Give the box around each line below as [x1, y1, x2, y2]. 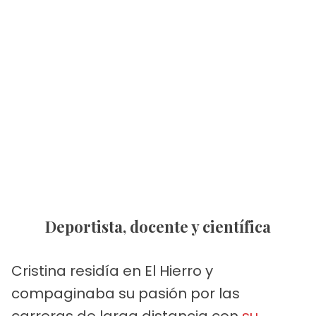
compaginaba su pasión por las [11, 283, 240, 303]
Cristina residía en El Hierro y [11, 260, 213, 281]
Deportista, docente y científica [56, 215, 271, 237]
